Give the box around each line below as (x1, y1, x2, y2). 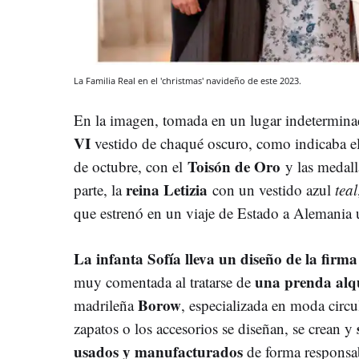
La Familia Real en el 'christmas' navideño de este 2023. (74, 74, 301, 87)
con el (146, 155, 188, 176)
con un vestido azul (208, 179, 335, 200)
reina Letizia (126, 178, 208, 200)
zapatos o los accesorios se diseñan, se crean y (74, 317, 357, 338)
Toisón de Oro (188, 155, 280, 177)
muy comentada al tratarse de (74, 271, 255, 292)
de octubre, (74, 155, 146, 176)
